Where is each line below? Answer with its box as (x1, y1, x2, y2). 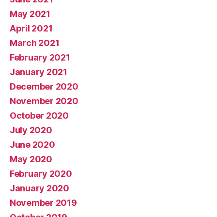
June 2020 (10, 139, 55, 150)
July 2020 (10, 124, 52, 135)
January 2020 (10, 183, 69, 193)
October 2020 (10, 110, 69, 121)
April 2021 (10, 23, 53, 33)
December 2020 (10, 81, 78, 92)
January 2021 (10, 66, 67, 77)
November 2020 (10, 95, 78, 106)
